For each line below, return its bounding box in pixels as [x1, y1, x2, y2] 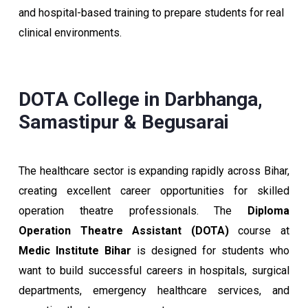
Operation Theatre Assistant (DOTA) [19, 224, 229, 237]
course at [228, 224, 290, 237]
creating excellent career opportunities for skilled [19, 184, 289, 197]
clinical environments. [19, 26, 122, 39]
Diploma [247, 204, 289, 217]
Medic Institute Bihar [19, 244, 131, 257]
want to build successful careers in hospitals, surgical [19, 264, 289, 277]
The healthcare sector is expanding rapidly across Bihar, [19, 164, 289, 177]
